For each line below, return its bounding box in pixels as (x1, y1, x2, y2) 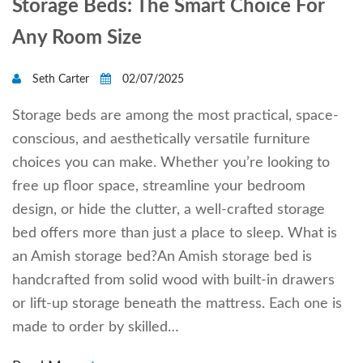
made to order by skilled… (12, 319, 179, 335)
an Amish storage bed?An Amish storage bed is (12, 249, 312, 264)
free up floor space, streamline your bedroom (12, 178, 305, 194)
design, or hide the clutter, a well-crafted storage (12, 202, 325, 217)
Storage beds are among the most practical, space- (12, 108, 339, 123)
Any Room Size (12, 28, 142, 48)
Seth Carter (29, 73, 92, 85)
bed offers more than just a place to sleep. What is (12, 225, 337, 241)
